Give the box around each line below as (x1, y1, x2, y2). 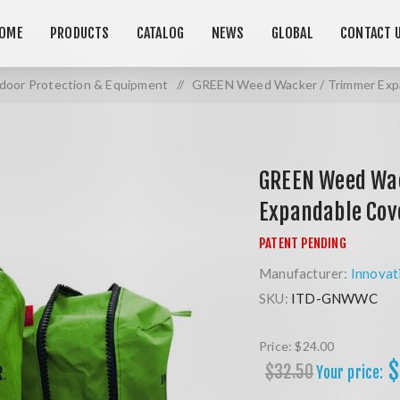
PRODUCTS (50, 24, 110, 42)
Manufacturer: (259, 265, 348, 281)
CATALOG (136, 24, 185, 42)
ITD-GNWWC (291, 290, 378, 306)
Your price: (316, 363, 384, 383)
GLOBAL (271, 24, 313, 42)
